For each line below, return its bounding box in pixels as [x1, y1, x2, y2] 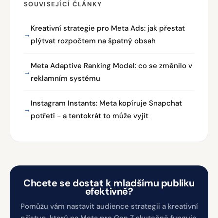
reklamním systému [31, 73, 100, 83]
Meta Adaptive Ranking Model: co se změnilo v [31, 61, 192, 71]
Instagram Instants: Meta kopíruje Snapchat [31, 98, 182, 108]
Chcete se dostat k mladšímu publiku [23, 177, 195, 189]
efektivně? [85, 185, 133, 198]
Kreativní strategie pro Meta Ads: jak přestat [31, 23, 185, 33]
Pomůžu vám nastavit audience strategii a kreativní [20, 201, 198, 211]
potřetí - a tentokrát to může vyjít [31, 111, 148, 121]
